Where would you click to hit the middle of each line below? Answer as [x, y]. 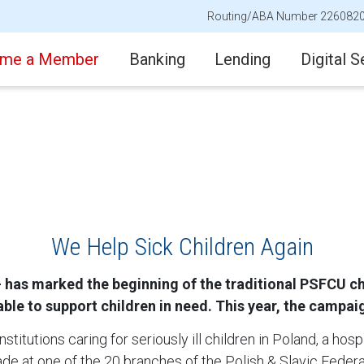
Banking [157, 59]
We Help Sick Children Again [182, 247]
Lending [243, 59]
